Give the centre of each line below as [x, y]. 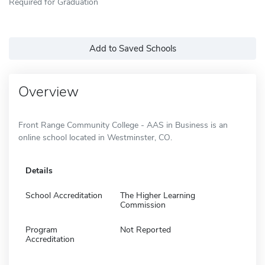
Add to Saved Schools [132, 48]
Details [39, 170]
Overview [49, 91]
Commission [143, 205]
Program [41, 230]
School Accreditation [64, 195]
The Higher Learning [158, 195]
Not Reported [146, 230]
